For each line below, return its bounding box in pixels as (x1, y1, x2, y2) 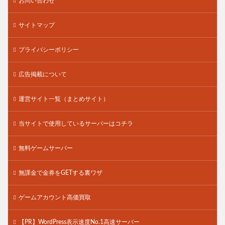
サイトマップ (19, 22, 55, 28)
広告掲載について (19, 71, 67, 77)
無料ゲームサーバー (19, 145, 73, 151)
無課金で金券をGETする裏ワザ (19, 169, 102, 176)
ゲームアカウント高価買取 (19, 194, 91, 200)
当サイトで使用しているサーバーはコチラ (19, 120, 133, 127)
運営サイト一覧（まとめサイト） (19, 95, 109, 102)
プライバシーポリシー (19, 46, 79, 53)
